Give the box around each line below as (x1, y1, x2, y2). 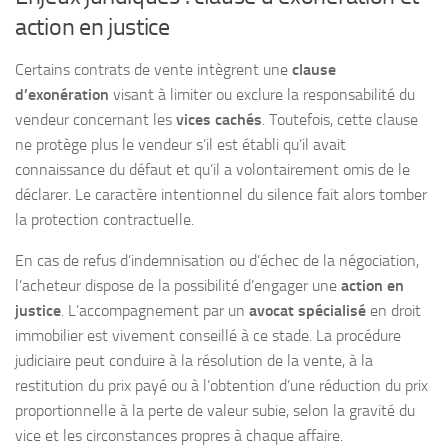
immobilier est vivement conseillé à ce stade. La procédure (15, 325, 401, 345)
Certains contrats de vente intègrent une (15, 60, 292, 80)
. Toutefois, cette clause (262, 110, 418, 130)
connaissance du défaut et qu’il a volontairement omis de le (15, 160, 410, 180)
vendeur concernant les (15, 110, 176, 130)
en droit (366, 300, 421, 320)
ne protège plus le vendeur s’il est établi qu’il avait (15, 135, 346, 155)
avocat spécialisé (249, 300, 366, 320)
